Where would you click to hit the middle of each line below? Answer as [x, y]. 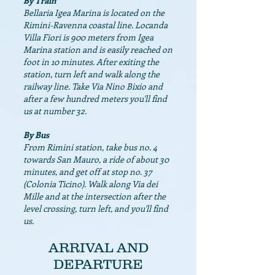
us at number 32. [55, 111]
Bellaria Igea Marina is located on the [94, 13]
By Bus [36, 135]
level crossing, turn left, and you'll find [96, 208]
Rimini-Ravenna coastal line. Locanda [95, 25]
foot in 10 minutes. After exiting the [91, 62]
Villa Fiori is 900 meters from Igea [88, 37]
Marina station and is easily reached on [98, 49]
